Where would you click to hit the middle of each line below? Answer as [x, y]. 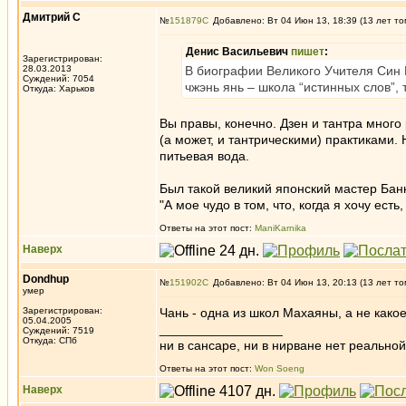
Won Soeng [280, 368]
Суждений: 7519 [58, 330]
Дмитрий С [52, 17]
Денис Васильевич [238, 52]
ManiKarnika [280, 228]
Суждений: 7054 [58, 78]
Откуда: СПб [50, 340]
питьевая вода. [204, 156]
